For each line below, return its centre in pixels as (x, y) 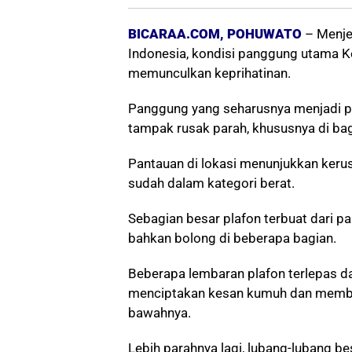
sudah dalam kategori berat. (211, 183)
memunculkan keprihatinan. (209, 73)
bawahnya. (159, 312)
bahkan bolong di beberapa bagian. (232, 238)
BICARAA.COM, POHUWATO (215, 33)
